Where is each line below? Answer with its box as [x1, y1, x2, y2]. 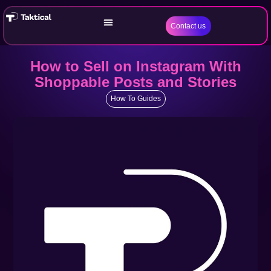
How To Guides [110, 94, 161, 103]
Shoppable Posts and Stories [34, 74, 237, 90]
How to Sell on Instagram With [30, 58, 241, 74]
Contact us [171, 21, 206, 30]
